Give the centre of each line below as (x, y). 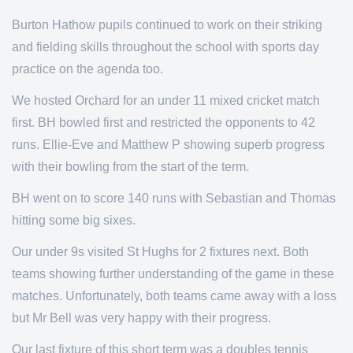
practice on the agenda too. (87, 69)
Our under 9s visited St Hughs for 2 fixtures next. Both (160, 252)
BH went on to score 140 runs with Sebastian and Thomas (174, 198)
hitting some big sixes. (74, 220)
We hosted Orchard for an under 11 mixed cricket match (166, 100)
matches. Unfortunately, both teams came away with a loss (174, 296)
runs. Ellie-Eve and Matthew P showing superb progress (168, 145)
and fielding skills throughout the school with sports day (165, 47)
